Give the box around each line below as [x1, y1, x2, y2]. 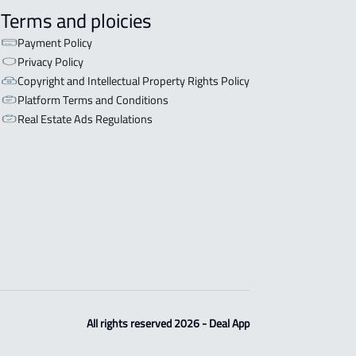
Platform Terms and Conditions [17, 88, 168, 110]
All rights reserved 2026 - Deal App [86, 312, 250, 334]
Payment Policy [17, 31, 92, 53]
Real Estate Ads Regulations [17, 107, 153, 130]
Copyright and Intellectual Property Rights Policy [17, 69, 250, 91]
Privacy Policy [17, 50, 83, 72]
